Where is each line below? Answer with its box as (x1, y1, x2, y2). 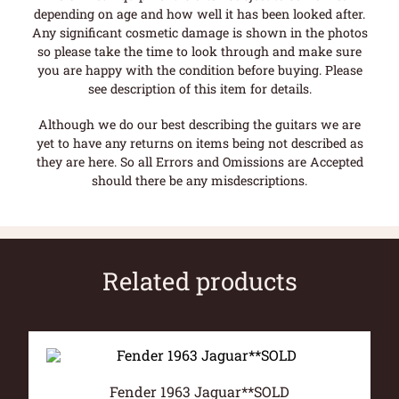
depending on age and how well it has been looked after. (34, 5, 365, 23)
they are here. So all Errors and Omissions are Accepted (36, 152, 363, 170)
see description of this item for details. (87, 80, 312, 98)
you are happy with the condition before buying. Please (37, 61, 362, 79)
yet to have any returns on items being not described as (36, 134, 363, 151)
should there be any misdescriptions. (92, 171, 307, 189)
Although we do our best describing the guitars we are (38, 115, 361, 133)
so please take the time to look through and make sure (37, 43, 362, 61)
